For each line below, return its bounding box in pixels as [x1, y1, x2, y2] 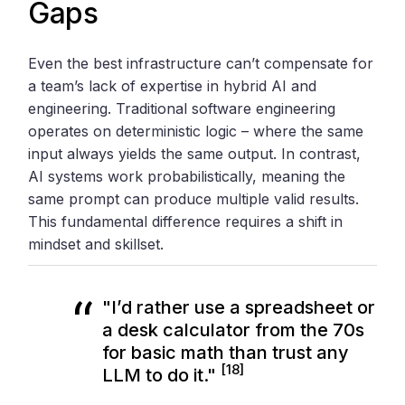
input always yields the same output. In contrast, [28, 144, 362, 163]
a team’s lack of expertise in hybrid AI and [28, 76, 317, 95]
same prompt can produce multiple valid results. [28, 189, 360, 208]
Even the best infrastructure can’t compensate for [28, 53, 374, 72]
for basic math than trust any [102, 341, 350, 363]
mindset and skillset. [28, 234, 165, 253]
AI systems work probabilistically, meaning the [28, 166, 346, 185]
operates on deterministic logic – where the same [28, 121, 364, 140]
